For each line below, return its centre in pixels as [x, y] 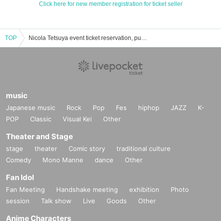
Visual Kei [77, 119]
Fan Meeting [25, 190]
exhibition [144, 190]
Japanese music [31, 108]
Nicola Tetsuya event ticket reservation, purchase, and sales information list [144, 38]
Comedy [18, 160]
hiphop [149, 108]
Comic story [87, 149]
